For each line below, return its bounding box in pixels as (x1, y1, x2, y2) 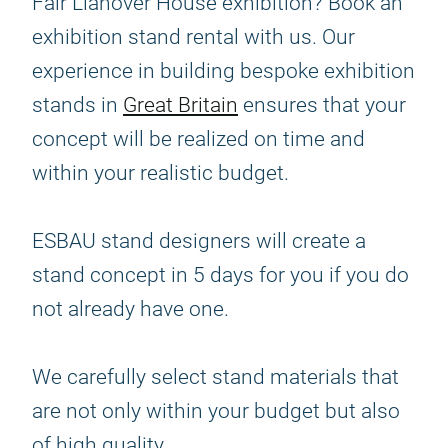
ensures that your (238, 93, 406, 117)
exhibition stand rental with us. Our (32, 25, 355, 49)
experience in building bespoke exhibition (32, 59, 415, 83)
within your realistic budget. (32, 161, 306, 185)
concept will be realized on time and (32, 127, 365, 151)
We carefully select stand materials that (32, 365, 399, 389)
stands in (32, 93, 123, 117)
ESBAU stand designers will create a (32, 229, 366, 253)
